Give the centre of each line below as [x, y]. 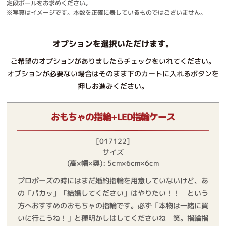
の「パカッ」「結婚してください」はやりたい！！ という [113, 193]
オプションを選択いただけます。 [113, 44]
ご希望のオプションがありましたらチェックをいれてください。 [113, 61]
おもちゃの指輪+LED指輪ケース [113, 117]
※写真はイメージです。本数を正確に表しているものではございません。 [107, 12]
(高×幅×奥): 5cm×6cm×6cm [113, 163]
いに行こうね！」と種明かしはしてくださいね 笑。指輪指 [113, 218]
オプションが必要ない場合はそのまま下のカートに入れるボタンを [113, 73]
